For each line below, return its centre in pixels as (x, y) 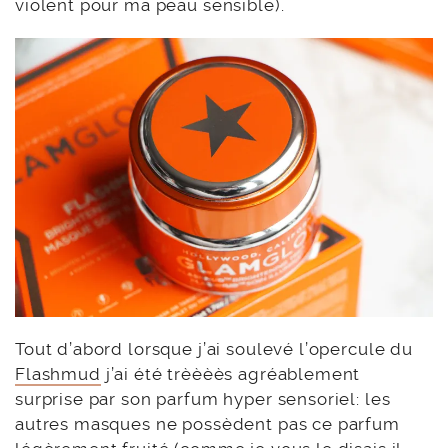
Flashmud (58, 373)
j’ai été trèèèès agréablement (230, 373)
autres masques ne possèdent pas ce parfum (207, 423)
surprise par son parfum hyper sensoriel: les (203, 398)
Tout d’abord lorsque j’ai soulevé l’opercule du (214, 348)
